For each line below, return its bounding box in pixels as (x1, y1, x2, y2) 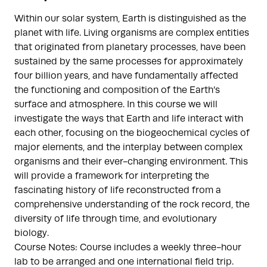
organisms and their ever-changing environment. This (14, 156, 248, 167)
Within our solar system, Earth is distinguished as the (14, 13, 246, 24)
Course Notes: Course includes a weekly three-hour (14, 242, 241, 253)
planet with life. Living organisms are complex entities (14, 27, 249, 38)
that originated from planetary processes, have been (14, 42, 246, 52)
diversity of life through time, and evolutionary (14, 213, 217, 224)
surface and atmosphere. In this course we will (14, 99, 218, 110)
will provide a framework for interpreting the (14, 170, 209, 181)
